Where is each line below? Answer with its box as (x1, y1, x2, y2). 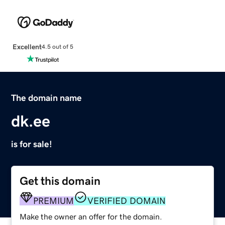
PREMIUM (33, 196, 74, 205)
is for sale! (11, 139, 53, 149)
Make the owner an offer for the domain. (20, 212, 163, 220)
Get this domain (20, 175, 101, 187)
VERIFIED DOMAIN (87, 196, 166, 205)
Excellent (12, 43, 42, 50)
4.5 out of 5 (41, 44, 73, 50)
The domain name (11, 93, 82, 102)
